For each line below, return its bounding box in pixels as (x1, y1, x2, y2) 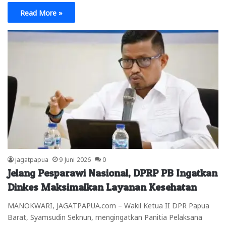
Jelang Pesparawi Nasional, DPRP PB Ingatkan (8, 166, 217, 179)
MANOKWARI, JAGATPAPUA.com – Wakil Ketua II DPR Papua (8, 200, 209, 209)
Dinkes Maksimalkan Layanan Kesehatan (8, 181, 197, 193)
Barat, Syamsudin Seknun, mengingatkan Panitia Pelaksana (8, 212, 202, 220)
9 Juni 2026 (59, 155, 91, 162)
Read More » (20, 8, 63, 17)
